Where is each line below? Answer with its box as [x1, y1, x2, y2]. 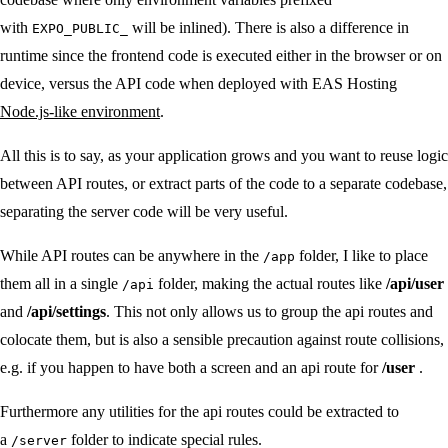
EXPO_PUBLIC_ [32, 21, 128, 37]
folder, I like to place [295, 247, 432, 265]
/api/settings [27, 303, 106, 321]
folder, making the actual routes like [154, 275, 386, 293]
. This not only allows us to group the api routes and [106, 303, 433, 321]
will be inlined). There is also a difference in [128, 19, 413, 37]
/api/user [386, 275, 444, 293]
